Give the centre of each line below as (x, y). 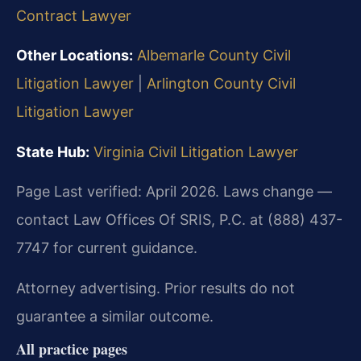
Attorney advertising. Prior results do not (156, 288)
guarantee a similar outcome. (115, 316)
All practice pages (72, 349)
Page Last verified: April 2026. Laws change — (174, 192)
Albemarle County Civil (214, 56)
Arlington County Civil (221, 84)
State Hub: (53, 151)
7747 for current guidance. (107, 248)
